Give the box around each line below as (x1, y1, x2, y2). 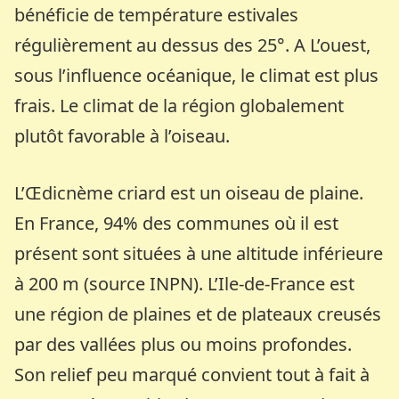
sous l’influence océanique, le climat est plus (14, 62, 379, 87)
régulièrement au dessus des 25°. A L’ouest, (14, 32, 371, 57)
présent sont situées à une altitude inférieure (14, 240, 384, 265)
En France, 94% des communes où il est (14, 210, 339, 235)
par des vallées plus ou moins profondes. (14, 331, 353, 356)
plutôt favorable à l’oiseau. (14, 123, 231, 148)
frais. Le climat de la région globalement (14, 93, 345, 118)
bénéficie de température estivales (14, 2, 299, 27)
